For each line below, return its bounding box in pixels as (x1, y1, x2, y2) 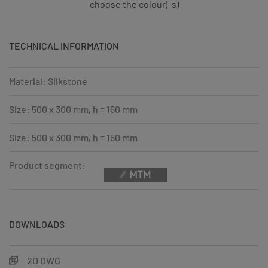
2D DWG (27, 255, 60, 267)
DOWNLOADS (9, 218, 65, 230)
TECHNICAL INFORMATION (9, 40, 119, 52)
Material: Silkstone (9, 75, 87, 87)
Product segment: (9, 159, 86, 171)
